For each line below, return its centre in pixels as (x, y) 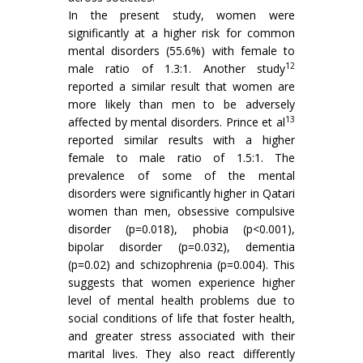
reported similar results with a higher (181, 140)
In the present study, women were (181, 15)
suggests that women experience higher (181, 283)
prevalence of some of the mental (181, 176)
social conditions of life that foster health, (181, 318)
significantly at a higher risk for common (181, 33)
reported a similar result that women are (181, 87)
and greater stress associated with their (181, 336)
